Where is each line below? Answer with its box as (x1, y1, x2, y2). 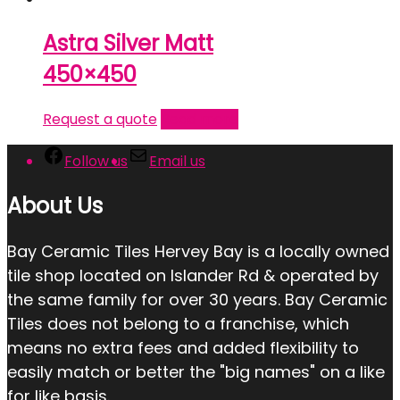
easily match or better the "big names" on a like (7, 360, 385, 383)
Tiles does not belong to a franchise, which (7, 312, 349, 335)
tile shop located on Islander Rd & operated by (7, 263, 379, 287)
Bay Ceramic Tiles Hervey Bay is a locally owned (7, 239, 389, 262)
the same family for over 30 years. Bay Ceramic (7, 287, 387, 311)
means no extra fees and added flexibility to (7, 336, 359, 359)
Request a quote (43, 108, 157, 129)
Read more (161, 108, 238, 129)
